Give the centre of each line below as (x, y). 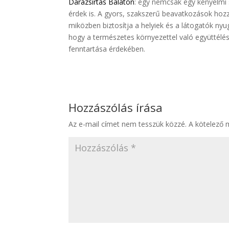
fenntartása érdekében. (107, 49)
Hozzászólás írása (116, 108)
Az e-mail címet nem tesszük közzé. (128, 124)
